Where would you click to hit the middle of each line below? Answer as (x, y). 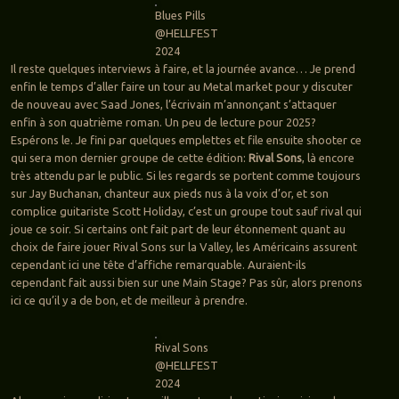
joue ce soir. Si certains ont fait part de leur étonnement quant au (178, 229)
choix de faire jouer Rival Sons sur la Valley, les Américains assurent (183, 247)
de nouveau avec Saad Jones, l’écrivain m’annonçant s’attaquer (173, 105)
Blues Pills (181, 16)
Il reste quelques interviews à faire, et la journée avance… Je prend (183, 69)
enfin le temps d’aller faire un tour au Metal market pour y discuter (181, 87)
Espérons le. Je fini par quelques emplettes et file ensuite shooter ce (186, 140)
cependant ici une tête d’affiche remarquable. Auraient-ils (158, 265)
